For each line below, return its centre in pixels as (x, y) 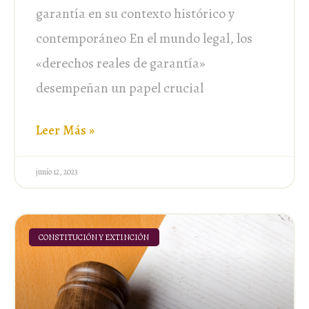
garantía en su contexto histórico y (135, 13)
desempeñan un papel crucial (120, 88)
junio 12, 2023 (57, 171)
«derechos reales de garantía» (121, 63)
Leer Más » (65, 130)
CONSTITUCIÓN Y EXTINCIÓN (94, 237)
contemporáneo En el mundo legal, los (144, 38)
